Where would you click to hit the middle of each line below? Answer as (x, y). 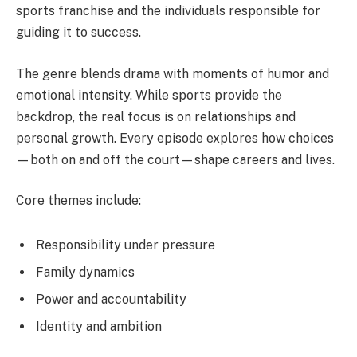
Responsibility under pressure (126, 245)
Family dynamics (85, 272)
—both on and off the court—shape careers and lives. (175, 159)
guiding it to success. (78, 33)
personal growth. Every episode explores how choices (175, 138)
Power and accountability (111, 299)
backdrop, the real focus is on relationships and (156, 116)
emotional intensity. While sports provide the (149, 95)
